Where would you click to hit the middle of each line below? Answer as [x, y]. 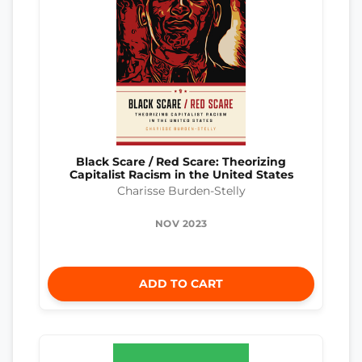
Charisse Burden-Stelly [181, 191]
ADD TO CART [181, 284]
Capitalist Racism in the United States [181, 174]
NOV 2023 [181, 224]
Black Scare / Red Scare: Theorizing [181, 161]
